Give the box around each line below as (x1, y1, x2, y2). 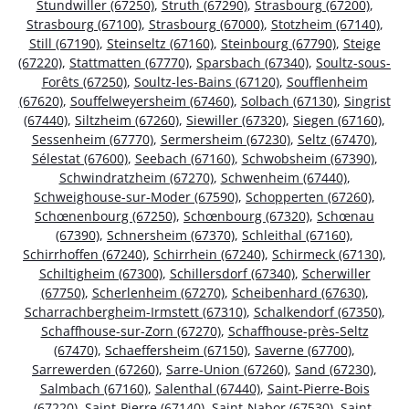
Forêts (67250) (41, 73, 127, 91)
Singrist (343, 92, 391, 110)
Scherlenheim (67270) (91, 284, 225, 302)
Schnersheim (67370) (107, 226, 235, 245)
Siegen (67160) (293, 111, 382, 130)
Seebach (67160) (134, 150, 235, 168)
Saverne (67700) (255, 341, 351, 360)
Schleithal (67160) (242, 226, 350, 245)
